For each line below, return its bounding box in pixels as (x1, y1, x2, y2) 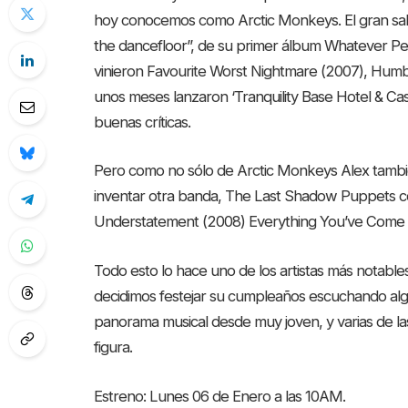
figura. (94, 337, 133, 356)
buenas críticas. (94, 112, 191, 131)
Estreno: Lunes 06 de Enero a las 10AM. (94, 386, 346, 405)
